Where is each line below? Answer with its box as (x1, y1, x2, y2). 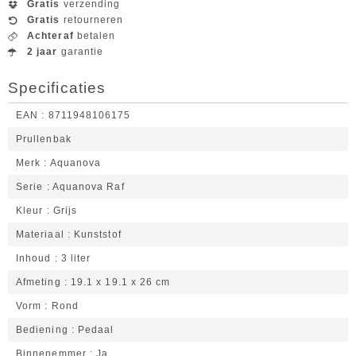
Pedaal (78, 324, 114, 335)
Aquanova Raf (52, 181, 125, 192)
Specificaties (8, 79, 106, 96)
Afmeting (16, 277, 61, 288)
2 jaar (27, 46, 58, 57)
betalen (73, 30, 116, 41)
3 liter (60, 253, 91, 264)
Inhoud (16, 253, 52, 264)
